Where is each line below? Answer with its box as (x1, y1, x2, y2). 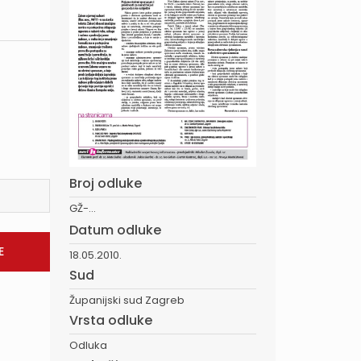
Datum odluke (69, 220, 161, 239)
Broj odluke (69, 173, 142, 193)
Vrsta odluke (69, 310, 152, 330)
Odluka (69, 337, 107, 353)
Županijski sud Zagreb (69, 292, 185, 308)
